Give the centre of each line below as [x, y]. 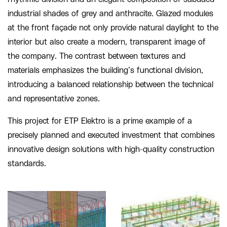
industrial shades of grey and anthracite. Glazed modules [110, 13]
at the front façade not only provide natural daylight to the [113, 28]
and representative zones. [54, 99]
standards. [27, 163]
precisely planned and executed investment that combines [111, 135]
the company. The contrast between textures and [97, 56]
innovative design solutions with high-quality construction [111, 149]
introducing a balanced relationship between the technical [110, 84]
